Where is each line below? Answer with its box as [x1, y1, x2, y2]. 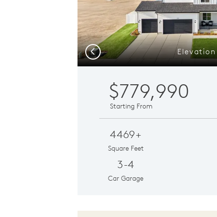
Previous [90, 46, 115, 55]
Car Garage [108, 173, 144, 183]
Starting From [110, 101, 153, 110]
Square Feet [108, 143, 144, 153]
